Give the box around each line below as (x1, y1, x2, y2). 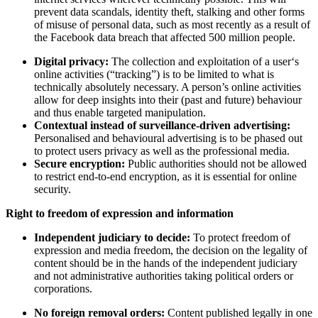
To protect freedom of (193, 231, 290, 243)
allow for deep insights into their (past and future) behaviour (34, 93, 302, 106)
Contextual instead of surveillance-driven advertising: (34, 119, 290, 131)
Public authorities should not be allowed (125, 157, 307, 170)
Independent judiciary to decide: (34, 231, 193, 243)
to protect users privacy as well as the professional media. (34, 144, 290, 157)
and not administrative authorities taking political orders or (34, 269, 293, 282)
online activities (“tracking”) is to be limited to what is (34, 67, 274, 80)
